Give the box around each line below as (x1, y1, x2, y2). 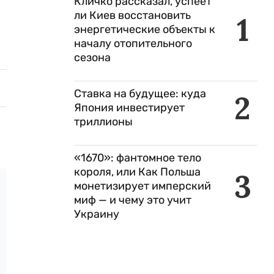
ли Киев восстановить (74, 9, 191, 22)
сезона (74, 51, 111, 64)
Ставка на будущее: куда (74, 87, 206, 100)
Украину (74, 207, 119, 221)
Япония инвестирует (74, 101, 185, 114)
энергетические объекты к (74, 23, 215, 36)
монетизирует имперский (74, 179, 211, 193)
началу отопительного (74, 37, 192, 50)
